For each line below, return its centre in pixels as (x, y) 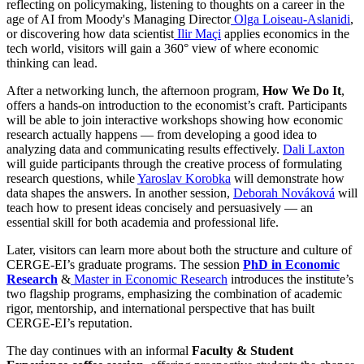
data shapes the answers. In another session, (120, 193)
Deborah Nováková (284, 193)
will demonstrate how (288, 178)
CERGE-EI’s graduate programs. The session (125, 264)
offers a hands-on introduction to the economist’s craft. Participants (177, 105)
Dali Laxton (314, 149)
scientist (154, 33)
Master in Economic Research (149, 279)
